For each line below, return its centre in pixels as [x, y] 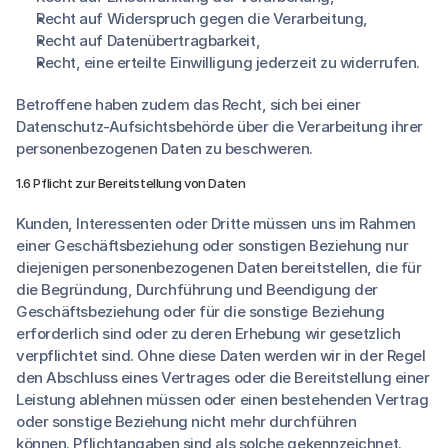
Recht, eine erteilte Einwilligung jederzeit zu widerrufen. [228, 62]
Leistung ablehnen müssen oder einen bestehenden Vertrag [222, 399]
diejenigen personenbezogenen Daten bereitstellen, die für [219, 267]
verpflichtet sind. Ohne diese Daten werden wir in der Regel [221, 355]
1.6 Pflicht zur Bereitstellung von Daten [131, 183]
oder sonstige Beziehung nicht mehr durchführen [186, 421]
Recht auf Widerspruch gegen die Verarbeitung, [202, 18]
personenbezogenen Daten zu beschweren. [164, 148]
